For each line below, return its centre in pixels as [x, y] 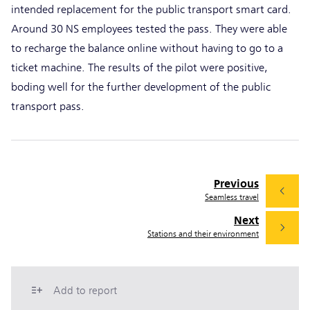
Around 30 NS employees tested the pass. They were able [149, 29]
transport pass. [48, 106]
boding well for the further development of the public [141, 87]
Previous [236, 184]
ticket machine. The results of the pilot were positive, [139, 67]
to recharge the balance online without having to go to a [147, 48]
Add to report [85, 290]
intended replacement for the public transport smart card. [151, 9]
